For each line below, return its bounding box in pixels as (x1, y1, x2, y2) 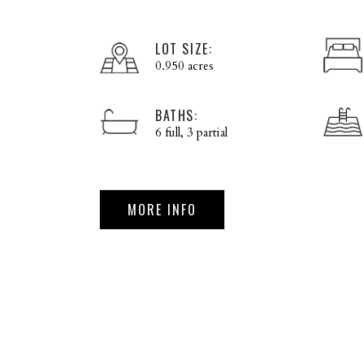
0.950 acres (155, 58, 214, 75)
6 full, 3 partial (155, 124, 227, 141)
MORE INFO (128, 200, 197, 220)
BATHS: (155, 106, 198, 126)
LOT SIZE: (155, 39, 213, 59)
